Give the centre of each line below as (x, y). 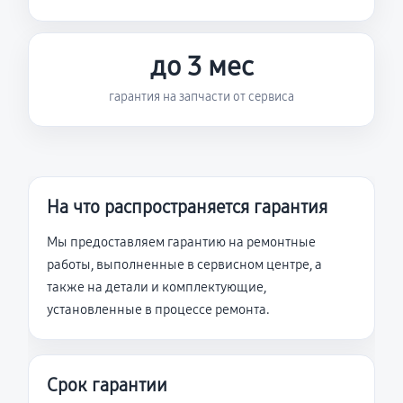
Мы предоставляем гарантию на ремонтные (181, 242)
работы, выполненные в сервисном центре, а (184, 264)
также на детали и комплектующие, (157, 287)
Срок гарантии (107, 385)
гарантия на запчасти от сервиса (201, 97)
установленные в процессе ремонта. (158, 309)
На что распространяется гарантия (187, 207)
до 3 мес (201, 67)
